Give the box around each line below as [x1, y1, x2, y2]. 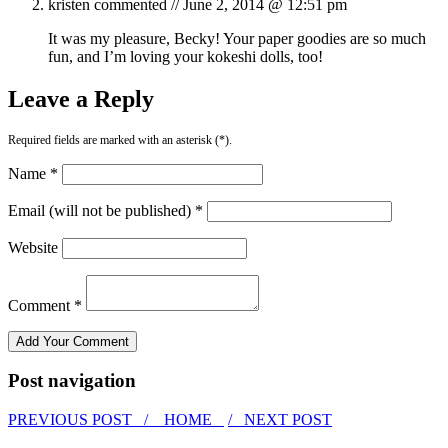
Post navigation [8, 370, 136, 392]
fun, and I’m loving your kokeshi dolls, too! [48, 47, 323, 65]
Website [8, 238, 58, 256]
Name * [8, 164, 58, 182]
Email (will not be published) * [8, 201, 203, 219]
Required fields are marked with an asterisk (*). [8, 132, 232, 147]
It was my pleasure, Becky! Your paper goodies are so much [48, 29, 426, 47]
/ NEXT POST [228, 411, 332, 429]
